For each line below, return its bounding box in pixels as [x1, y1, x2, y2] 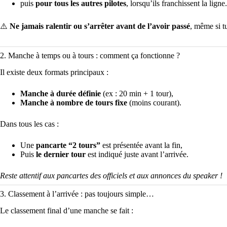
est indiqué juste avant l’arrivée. [86, 149, 188, 159]
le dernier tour [36, 149, 86, 159]
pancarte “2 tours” [36, 140, 100, 149]
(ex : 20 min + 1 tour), [101, 89, 173, 98]
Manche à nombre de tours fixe [20, 98, 127, 107]
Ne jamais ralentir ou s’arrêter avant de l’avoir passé [10, 21, 190, 30]
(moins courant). [127, 98, 181, 107]
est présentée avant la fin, [100, 140, 182, 149]
